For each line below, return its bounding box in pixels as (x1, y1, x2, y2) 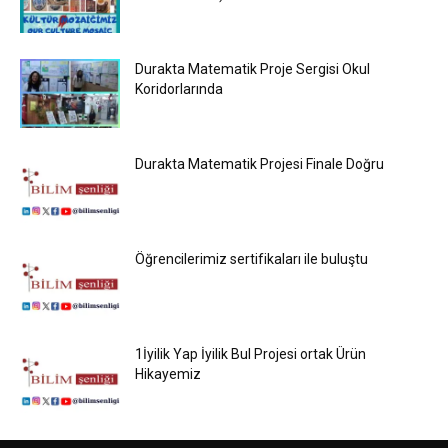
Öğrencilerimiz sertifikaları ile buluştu (135, 251, 368, 267)
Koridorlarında (135, 81, 223, 97)
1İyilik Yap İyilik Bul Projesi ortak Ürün (135, 346, 366, 362)
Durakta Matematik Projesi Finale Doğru (135, 156, 384, 172)
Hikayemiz (135, 366, 201, 382)
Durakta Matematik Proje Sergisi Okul (135, 61, 370, 77)
